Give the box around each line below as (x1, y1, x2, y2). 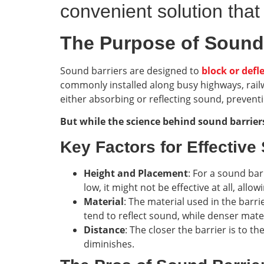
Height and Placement (84, 166, 188, 180)
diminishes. (84, 237, 134, 250)
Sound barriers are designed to (60, 64, 202, 77)
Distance (84, 223, 125, 236)
